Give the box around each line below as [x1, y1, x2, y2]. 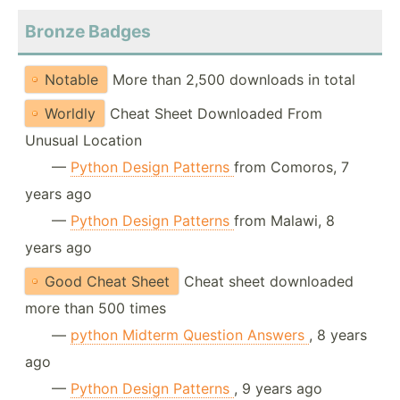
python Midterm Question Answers [71, 326, 309, 345]
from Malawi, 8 [234, 212, 335, 230]
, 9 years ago [234, 379, 322, 398]
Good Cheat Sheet [45, 272, 170, 291]
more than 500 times [25, 299, 166, 318]
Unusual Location [25, 131, 142, 150]
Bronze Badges [25, 21, 151, 43]
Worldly [45, 104, 96, 123]
